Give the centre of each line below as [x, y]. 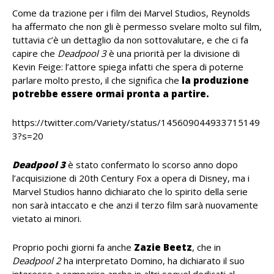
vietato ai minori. [47, 218]
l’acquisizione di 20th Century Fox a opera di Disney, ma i [131, 178]
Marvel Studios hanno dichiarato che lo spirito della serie [130, 191]
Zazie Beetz [163, 247]
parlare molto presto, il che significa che [97, 80]
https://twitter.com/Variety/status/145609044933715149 [136, 122]
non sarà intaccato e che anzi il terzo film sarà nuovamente [135, 205]
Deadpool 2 [37, 261]
